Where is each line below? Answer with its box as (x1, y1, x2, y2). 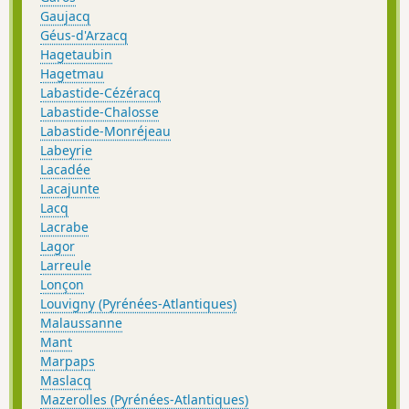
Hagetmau (40, 65, 104, 83)
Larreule (40, 257, 91, 275)
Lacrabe (40, 218, 89, 236)
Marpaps (40, 352, 95, 371)
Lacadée (40, 161, 90, 179)
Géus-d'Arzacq (40, 26, 128, 45)
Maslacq (40, 372, 91, 390)
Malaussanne (40, 314, 122, 332)
